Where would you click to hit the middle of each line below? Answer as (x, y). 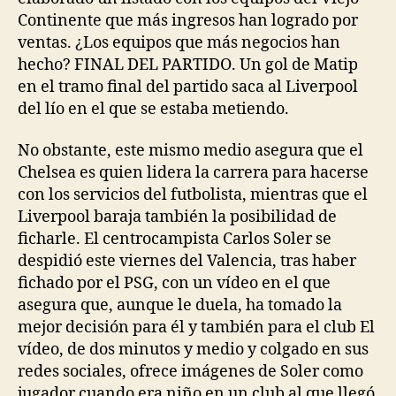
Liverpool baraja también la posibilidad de (177, 217)
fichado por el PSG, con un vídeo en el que (174, 283)
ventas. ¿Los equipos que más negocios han (179, 42)
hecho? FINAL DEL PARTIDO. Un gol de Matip (188, 65)
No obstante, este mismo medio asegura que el (190, 151)
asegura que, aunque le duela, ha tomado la (180, 305)
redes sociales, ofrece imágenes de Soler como (190, 372)
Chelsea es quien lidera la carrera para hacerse (193, 173)
